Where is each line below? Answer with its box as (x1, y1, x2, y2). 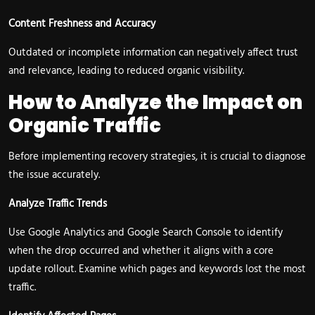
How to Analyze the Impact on (8, 89, 302, 115)
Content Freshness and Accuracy (8, 15, 155, 32)
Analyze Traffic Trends (8, 195, 107, 212)
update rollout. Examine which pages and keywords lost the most (8, 260, 306, 278)
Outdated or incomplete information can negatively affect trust (8, 44, 298, 61)
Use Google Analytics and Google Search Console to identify (8, 224, 283, 241)
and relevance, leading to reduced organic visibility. (8, 62, 244, 79)
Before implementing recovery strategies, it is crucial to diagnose (8, 148, 306, 165)
